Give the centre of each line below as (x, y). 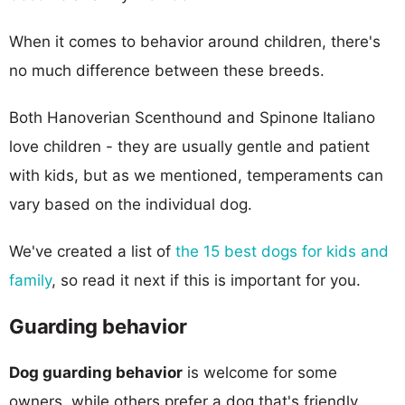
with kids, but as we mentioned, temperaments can (196, 175)
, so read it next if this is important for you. (206, 280)
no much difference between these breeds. (167, 70)
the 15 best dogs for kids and (282, 251)
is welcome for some (260, 372)
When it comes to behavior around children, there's (195, 41)
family (30, 280)
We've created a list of (92, 251)
